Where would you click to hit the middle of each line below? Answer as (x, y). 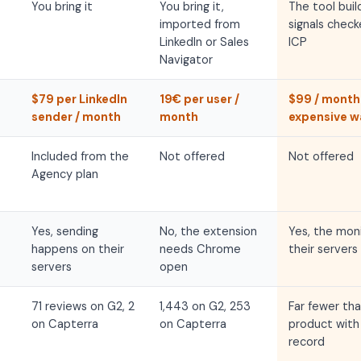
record (306, 342)
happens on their (77, 249)
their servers (323, 249)
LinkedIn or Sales (205, 42)
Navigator (187, 60)
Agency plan (64, 174)
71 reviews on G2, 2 (83, 306)
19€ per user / (200, 99)
